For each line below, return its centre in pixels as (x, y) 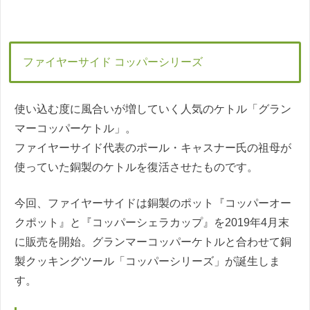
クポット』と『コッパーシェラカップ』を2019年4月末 (152, 222)
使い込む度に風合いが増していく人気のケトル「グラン (153, 109)
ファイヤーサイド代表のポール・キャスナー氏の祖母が (153, 147)
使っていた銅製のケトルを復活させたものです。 (136, 167)
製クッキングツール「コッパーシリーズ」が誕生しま (147, 261)
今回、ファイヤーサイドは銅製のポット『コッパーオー (153, 203)
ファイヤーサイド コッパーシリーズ (113, 62)
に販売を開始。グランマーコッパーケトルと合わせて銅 (153, 241)
